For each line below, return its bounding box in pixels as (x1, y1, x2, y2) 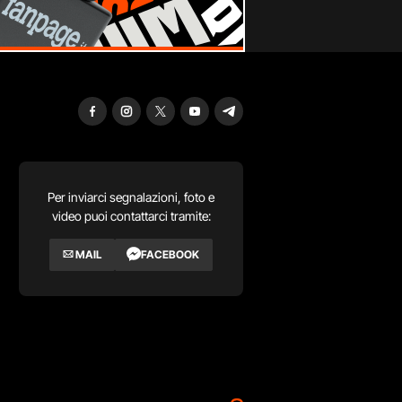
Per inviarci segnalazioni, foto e (48, 188, 214, 205)
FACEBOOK (141, 247, 199, 261)
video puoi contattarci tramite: (51, 207, 211, 223)
